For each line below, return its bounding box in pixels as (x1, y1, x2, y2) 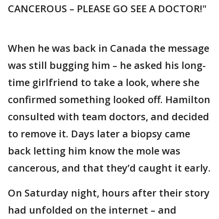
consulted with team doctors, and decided (8, 110, 209, 124)
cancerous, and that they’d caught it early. (8, 161, 211, 175)
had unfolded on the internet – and (8, 203, 176, 217)
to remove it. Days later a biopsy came (8, 127, 190, 141)
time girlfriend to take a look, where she (8, 76, 199, 89)
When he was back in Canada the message (8, 42, 209, 55)
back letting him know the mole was (8, 144, 180, 158)
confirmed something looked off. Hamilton (8, 93, 210, 107)
